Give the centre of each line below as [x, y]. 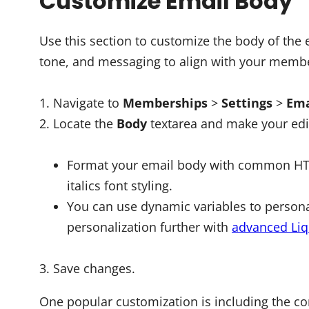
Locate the [85, 123]
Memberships [165, 103]
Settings [247, 103]
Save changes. [94, 268]
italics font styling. [120, 186]
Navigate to [88, 103]
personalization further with [149, 227]
